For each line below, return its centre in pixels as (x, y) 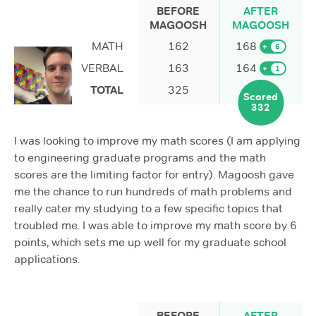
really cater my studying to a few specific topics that (148, 208)
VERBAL (102, 68)
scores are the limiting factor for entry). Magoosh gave (154, 174)
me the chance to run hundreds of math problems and (153, 191)
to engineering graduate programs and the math (140, 157)
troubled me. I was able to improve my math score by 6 (156, 225)
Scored (261, 97)
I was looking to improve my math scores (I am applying (157, 140)
